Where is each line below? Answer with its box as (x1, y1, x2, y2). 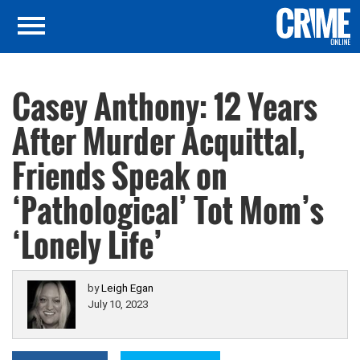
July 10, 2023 (88, 298, 148, 310)
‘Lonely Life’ (12, 221, 162, 268)
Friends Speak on (12, 152, 227, 198)
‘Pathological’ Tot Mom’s (12, 186, 324, 233)
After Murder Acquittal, (12, 117, 305, 164)
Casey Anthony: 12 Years (12, 83, 317, 129)
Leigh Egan (101, 282, 153, 294)
